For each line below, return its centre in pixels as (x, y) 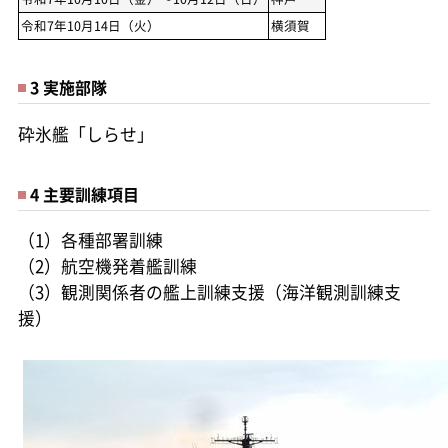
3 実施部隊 (68, 86)
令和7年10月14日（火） (90, 25)
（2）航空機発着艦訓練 (107, 266)
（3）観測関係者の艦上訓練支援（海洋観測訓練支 (209, 292)
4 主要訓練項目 (84, 193)
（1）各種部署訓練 (90, 240)
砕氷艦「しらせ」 (85, 133)
